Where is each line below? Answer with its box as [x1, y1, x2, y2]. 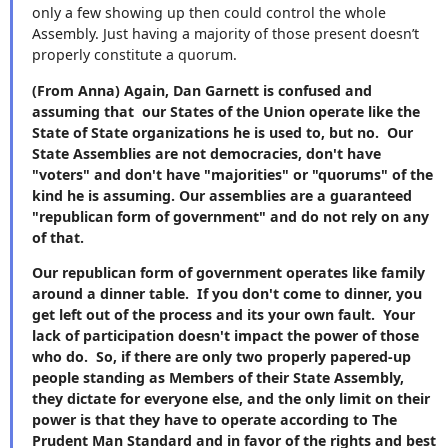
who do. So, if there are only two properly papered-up [32, 346, 411, 366]
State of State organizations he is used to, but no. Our [32, 122, 413, 142]
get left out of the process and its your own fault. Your [32, 304, 415, 324]
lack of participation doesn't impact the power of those [32, 325, 419, 345]
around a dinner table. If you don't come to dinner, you [32, 283, 422, 303]
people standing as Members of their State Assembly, [32, 367, 404, 387]
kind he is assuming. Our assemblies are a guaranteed [32, 185, 412, 205]
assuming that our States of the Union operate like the [32, 101, 420, 121]
